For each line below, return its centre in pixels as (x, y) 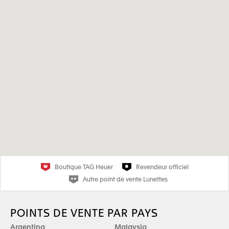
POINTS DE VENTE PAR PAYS (84, 214)
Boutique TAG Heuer (84, 168)
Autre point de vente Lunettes (125, 180)
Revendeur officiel (162, 168)
